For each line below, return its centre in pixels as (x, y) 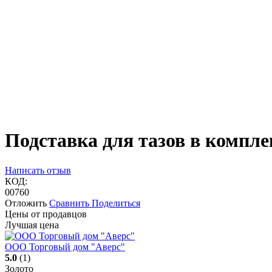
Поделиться (116, 203)
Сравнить (70, 203)
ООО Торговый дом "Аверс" (65, 246)
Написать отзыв (38, 170)
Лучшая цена (32, 225)
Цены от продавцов (46, 214)
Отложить (26, 203)
